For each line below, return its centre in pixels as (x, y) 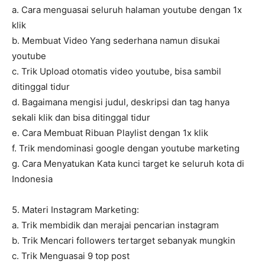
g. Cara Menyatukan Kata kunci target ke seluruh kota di (128, 164)
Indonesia (32, 179)
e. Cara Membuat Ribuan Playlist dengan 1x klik (110, 133)
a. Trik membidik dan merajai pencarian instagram (115, 225)
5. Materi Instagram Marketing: (75, 210)
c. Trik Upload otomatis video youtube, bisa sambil (117, 72)
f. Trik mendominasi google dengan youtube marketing (126, 148)
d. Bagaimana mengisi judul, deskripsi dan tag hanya (121, 102)
